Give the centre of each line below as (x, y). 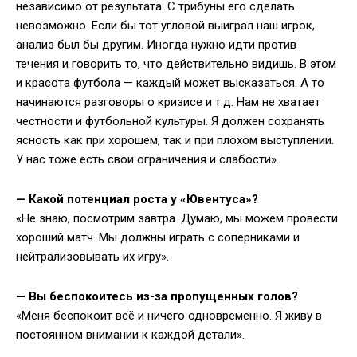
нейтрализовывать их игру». (92, 257)
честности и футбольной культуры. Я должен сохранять (170, 122)
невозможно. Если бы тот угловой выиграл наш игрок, (165, 26)
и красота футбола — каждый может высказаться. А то (170, 83)
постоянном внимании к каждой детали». (130, 335)
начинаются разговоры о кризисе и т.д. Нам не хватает (168, 102)
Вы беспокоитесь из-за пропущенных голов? (163, 297)
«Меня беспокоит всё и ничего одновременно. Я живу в (169, 316)
